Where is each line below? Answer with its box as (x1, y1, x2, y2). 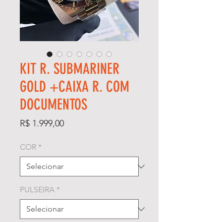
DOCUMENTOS (20, 95, 87, 113)
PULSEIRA (20, 184, 55, 194)
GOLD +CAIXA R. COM (20, 77, 129, 96)
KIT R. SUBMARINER (20, 59, 119, 78)
